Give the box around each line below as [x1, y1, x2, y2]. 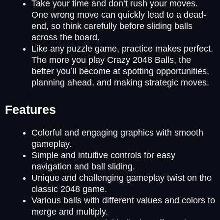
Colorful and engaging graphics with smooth [31, 127, 203, 137]
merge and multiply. [31, 206, 108, 217]
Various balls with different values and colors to [31, 195, 215, 205]
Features [5, 102, 56, 116]
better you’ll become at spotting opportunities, [31, 66, 209, 76]
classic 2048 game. [31, 184, 107, 194]
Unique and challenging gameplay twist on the [31, 172, 212, 183]
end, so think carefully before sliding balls [31, 21, 192, 31]
